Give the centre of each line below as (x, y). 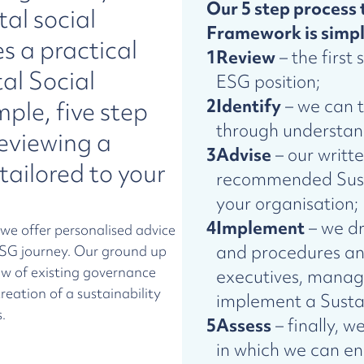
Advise (244, 155)
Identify (249, 106)
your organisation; (287, 204)
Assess (244, 325)
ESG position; (268, 82)
